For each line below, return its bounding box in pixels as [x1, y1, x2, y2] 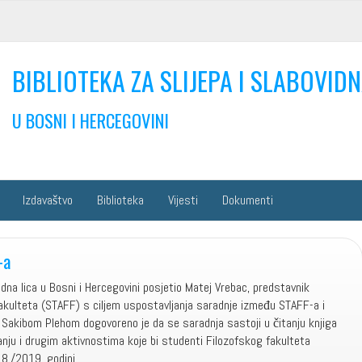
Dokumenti [222, 192, 273, 208]
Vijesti [168, 192, 198, 208]
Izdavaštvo [23, 192, 73, 208]
